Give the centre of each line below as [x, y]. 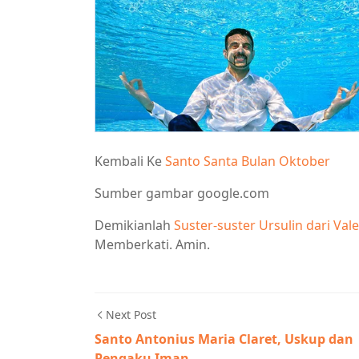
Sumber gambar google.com [182, 193]
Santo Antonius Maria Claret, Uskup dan [224, 339]
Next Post [131, 314]
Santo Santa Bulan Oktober [248, 161]
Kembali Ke [130, 161]
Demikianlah [134, 225]
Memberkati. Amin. [152, 244]
